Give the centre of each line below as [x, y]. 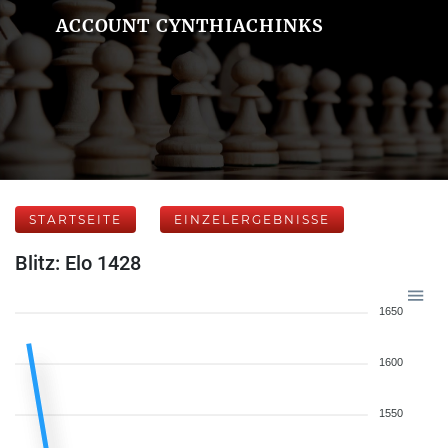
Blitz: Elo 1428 [78, 263]
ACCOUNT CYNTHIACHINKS [189, 25]
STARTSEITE [75, 219]
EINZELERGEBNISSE [252, 219]
